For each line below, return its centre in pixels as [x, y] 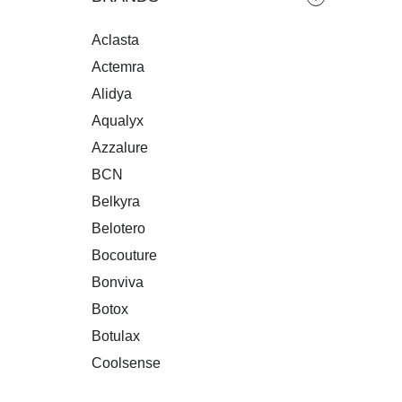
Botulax [116, 336]
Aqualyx [118, 121]
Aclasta [115, 40]
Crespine [121, 390]
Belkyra [116, 202]
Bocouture [124, 256]
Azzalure [120, 148]
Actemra [118, 67]
